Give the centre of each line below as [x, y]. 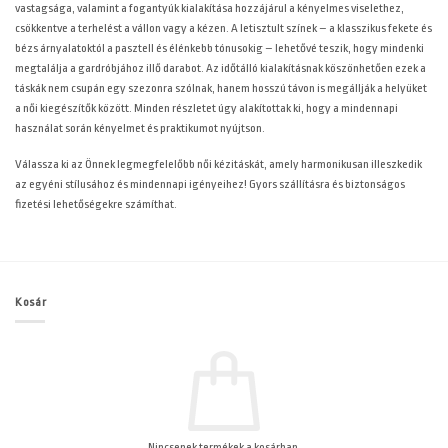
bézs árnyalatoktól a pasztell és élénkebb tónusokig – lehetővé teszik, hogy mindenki [219, 48]
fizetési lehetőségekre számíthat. [96, 204]
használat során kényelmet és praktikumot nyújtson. [140, 128]
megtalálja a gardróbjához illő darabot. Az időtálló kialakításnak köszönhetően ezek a [220, 68]
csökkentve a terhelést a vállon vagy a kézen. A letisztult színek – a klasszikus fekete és [223, 28]
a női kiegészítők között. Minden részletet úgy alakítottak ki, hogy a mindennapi [206, 108]
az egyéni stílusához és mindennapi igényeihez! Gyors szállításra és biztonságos [210, 184]
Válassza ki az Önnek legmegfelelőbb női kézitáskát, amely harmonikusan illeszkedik [218, 164]
